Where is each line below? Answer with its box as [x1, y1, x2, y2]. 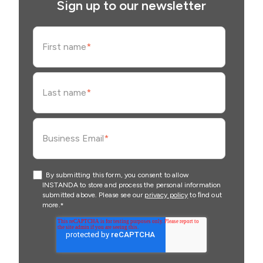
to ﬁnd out [188, 191, 222, 200]
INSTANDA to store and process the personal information [42, 181, 221, 190]
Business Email [42, 132, 104, 144]
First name [42, 41, 86, 52]
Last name [42, 86, 86, 98]
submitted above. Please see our [42, 191, 145, 200]
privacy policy [144, 191, 188, 200]
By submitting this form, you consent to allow [45, 171, 188, 180]
